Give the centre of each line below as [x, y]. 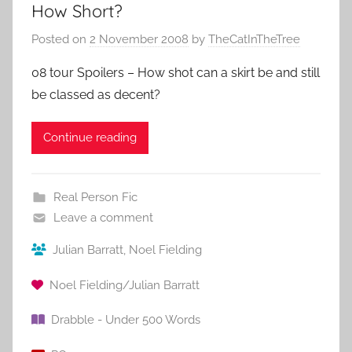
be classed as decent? [96, 94]
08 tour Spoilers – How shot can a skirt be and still [176, 72]
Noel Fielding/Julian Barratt [125, 285]
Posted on [60, 39]
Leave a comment [103, 217]
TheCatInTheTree [254, 39]
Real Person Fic [95, 197]
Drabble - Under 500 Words [126, 320]
